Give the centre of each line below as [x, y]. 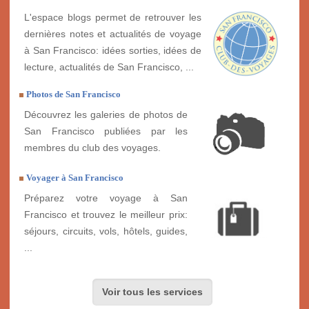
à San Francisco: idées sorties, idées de [113, 50]
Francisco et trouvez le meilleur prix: [106, 214]
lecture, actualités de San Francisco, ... [109, 67]
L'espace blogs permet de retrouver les [113, 17]
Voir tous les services [153, 292]
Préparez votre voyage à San [106, 198]
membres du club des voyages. [92, 147]
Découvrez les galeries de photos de [106, 114]
